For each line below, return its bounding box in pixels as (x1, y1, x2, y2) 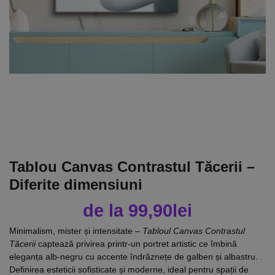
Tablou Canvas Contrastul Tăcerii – (9, 158, 255, 175)
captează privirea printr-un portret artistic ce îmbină (36, 238, 237, 249)
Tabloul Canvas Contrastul (142, 225, 245, 236)
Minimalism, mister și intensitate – (9, 225, 142, 236)
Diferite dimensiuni (9, 176, 142, 193)
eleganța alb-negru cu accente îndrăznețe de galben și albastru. (9, 251, 258, 261)
